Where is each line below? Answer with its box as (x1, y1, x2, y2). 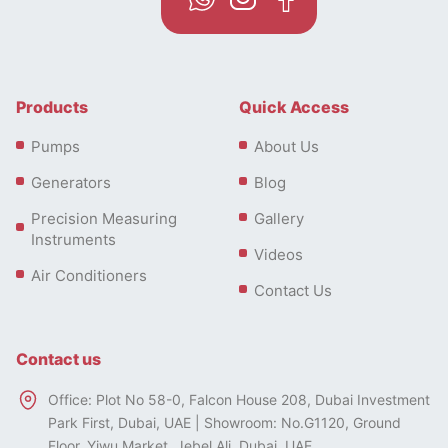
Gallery (254, 209, 304, 228)
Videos (254, 245, 303, 264)
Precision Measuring (31, 209, 177, 228)
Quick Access (239, 97, 349, 117)
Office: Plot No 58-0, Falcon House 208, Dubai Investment (48, 391, 430, 408)
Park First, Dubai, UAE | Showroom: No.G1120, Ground (48, 414, 401, 431)
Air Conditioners (31, 266, 147, 285)
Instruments (31, 230, 116, 249)
